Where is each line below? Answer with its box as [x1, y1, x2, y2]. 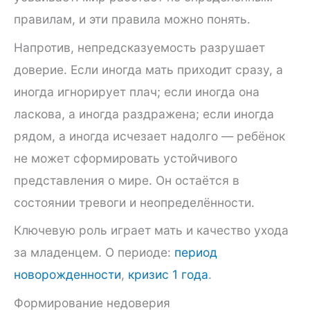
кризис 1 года [128, 267, 208, 282]
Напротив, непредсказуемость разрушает [14, 39, 265, 55]
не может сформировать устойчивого [14, 150, 237, 165]
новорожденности [14, 267, 121, 282]
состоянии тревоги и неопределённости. [14, 194, 255, 210]
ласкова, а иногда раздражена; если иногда [14, 106, 274, 121]
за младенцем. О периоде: [14, 245, 174, 260]
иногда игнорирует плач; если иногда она [14, 84, 259, 99]
